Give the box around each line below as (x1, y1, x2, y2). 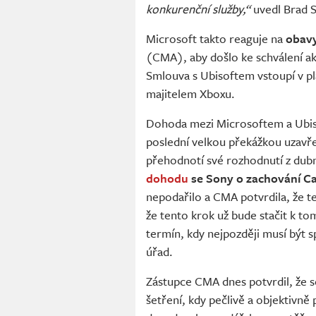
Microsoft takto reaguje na (146, 30, 286, 48)
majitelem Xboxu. (146, 85, 235, 103)
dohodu (146, 169, 188, 188)
